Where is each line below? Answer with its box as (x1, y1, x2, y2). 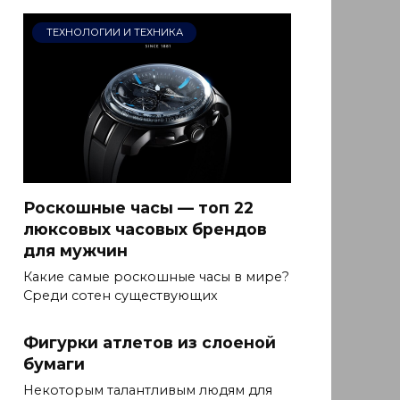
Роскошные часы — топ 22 (23, 198, 254, 218)
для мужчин (23, 241, 128, 261)
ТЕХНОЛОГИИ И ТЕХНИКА (46, 26, 183, 39)
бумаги (23, 354, 85, 374)
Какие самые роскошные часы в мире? (23, 269, 289, 286)
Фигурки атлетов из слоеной (23, 333, 276, 353)
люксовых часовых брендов (23, 220, 267, 239)
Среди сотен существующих (23, 287, 218, 304)
